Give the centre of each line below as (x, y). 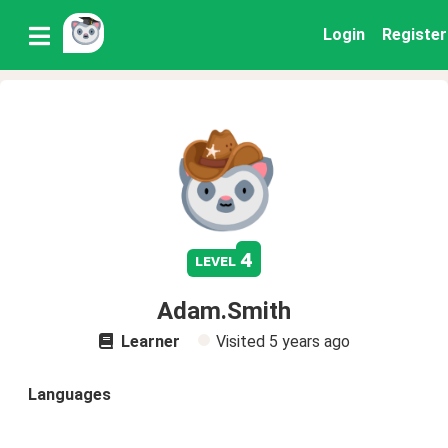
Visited (242, 341)
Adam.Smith (224, 311)
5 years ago (309, 341)
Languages (69, 394)
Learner (148, 341)
